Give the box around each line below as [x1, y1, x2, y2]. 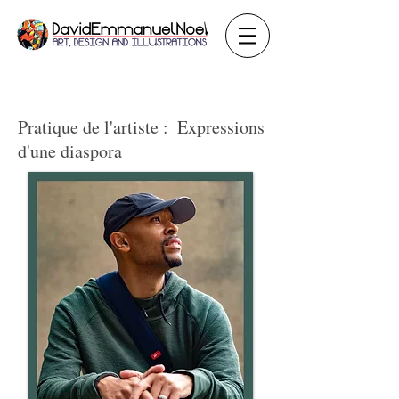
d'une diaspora [18, 139, 122, 163]
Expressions [177, 115, 265, 139]
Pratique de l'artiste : [18, 115, 168, 139]
